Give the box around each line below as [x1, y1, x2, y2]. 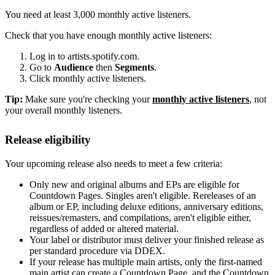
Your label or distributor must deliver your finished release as [29, 234, 264, 245]
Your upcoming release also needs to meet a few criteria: [5, 158, 222, 169]
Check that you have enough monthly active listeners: [5, 29, 212, 41]
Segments [115, 61, 154, 72]
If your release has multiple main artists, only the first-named [29, 256, 262, 267]
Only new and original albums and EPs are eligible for [29, 179, 239, 190]
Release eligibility [5, 133, 91, 146]
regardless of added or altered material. [29, 223, 179, 234]
